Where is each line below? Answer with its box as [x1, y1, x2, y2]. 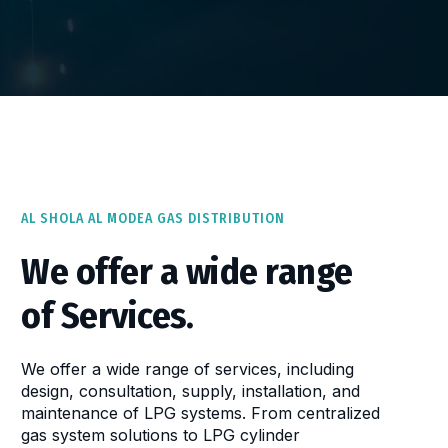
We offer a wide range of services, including [21, 359, 355, 380]
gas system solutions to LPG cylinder [21, 425, 301, 446]
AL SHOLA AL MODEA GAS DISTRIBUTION [21, 210, 286, 228]
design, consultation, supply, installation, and [21, 381, 361, 402]
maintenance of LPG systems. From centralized [21, 403, 381, 424]
